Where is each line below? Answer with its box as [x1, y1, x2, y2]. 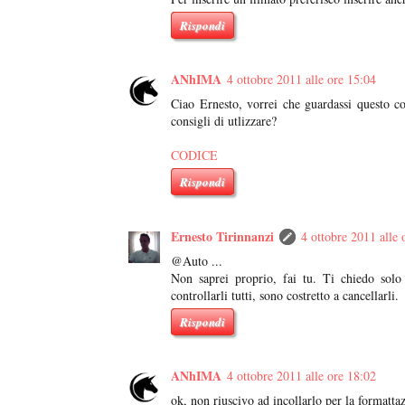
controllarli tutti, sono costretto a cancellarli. [171, 286, 399, 304]
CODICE [171, 146, 218, 165]
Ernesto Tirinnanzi [171, 226, 274, 246]
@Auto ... [171, 251, 222, 269]
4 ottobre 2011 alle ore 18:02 [227, 367, 376, 385]
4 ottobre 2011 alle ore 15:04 [227, 71, 376, 89]
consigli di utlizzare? [171, 112, 277, 130]
